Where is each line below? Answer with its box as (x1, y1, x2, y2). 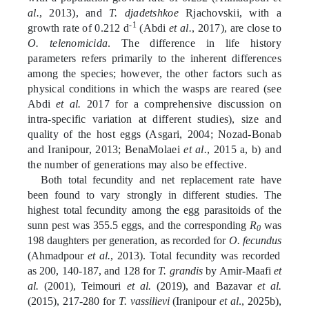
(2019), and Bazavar (150, 279, 257, 292)
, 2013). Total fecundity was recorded (110, 249, 280, 261)
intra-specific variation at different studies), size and (28, 112, 281, 125)
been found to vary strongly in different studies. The (28, 188, 281, 201)
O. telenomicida (28, 37, 108, 49)
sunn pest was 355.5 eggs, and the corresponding (28, 219, 250, 231)
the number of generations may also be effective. (28, 158, 247, 170)
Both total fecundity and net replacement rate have (40, 173, 281, 186)
